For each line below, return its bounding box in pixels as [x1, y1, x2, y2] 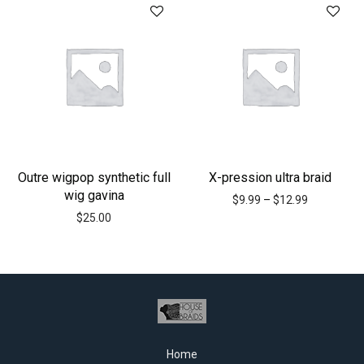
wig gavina [63, 188, 124, 203]
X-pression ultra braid [209, 170, 331, 185]
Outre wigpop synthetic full [17, 170, 171, 185]
